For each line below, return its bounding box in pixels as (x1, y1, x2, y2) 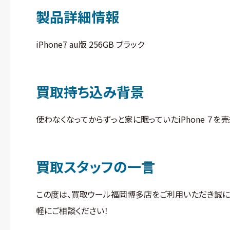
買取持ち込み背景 (35, 82, 144, 102)
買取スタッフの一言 (35, 157, 155, 177)
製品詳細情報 (35, 7, 119, 27)
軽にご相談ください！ (35, 204, 108, 217)
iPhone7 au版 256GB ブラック (35, 38, 144, 50)
